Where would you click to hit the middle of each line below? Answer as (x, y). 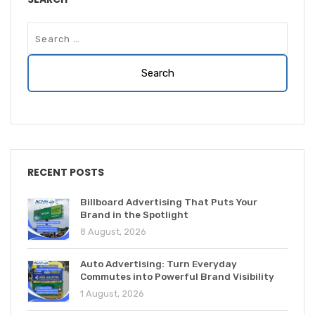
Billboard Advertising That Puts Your (169, 202)
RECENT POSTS (66, 173)
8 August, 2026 (113, 232)
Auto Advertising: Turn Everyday (159, 264)
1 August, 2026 (112, 294)
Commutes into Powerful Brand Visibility (177, 277)
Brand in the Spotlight (134, 215)
